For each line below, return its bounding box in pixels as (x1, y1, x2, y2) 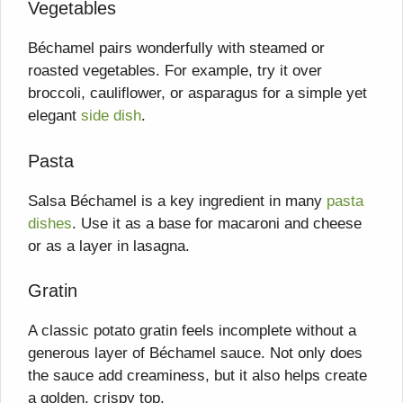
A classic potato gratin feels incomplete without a (28, 322, 356, 340)
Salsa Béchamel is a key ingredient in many (28, 192, 327, 210)
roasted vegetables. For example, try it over (28, 62, 322, 80)
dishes (28, 214, 72, 232)
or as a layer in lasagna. (28, 237, 190, 255)
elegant (28, 107, 81, 125)
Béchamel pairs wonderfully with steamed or (28, 40, 325, 58)
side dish (81, 107, 141, 125)
